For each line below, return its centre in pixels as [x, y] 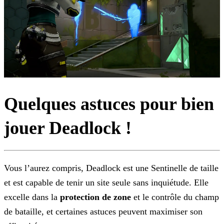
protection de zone [95, 197]
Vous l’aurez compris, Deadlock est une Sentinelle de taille [111, 168]
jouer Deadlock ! [68, 128]
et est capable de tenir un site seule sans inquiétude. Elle [106, 183]
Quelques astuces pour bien [109, 104]
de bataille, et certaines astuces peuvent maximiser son [103, 212]
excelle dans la [32, 197]
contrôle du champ [184, 197]
